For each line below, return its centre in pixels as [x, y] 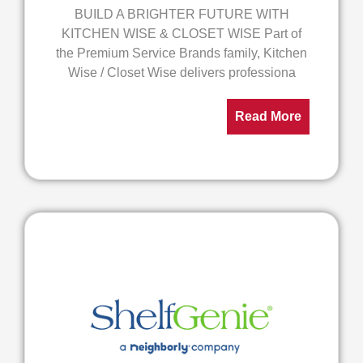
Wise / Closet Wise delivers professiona [181, 73]
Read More [268, 116]
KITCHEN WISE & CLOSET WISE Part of [181, 34]
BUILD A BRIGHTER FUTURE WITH [181, 14]
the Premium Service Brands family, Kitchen [181, 53]
